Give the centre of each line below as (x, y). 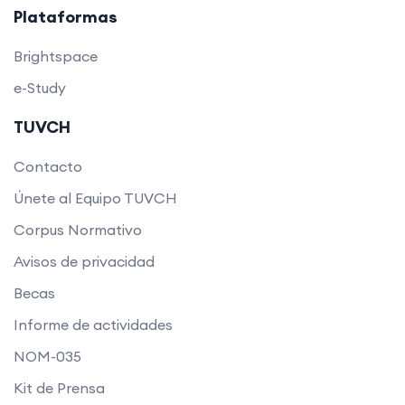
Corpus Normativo (78, 229)
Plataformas (66, 16)
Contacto (48, 166)
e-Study (40, 87)
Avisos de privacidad (84, 261)
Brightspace (56, 56)
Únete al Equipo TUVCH (95, 198)
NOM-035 (47, 356)
